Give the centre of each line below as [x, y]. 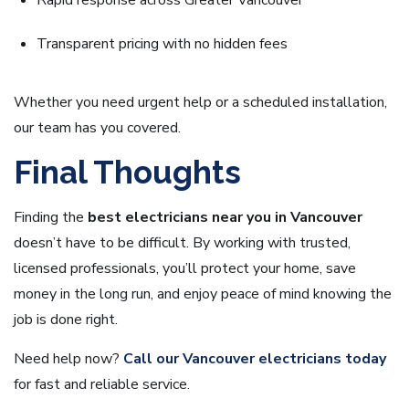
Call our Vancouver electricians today [255, 359]
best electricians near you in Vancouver [225, 218]
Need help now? [68, 359]
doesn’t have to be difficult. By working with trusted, [182, 243]
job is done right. [66, 320]
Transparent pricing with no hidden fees [162, 44]
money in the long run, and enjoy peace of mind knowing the [203, 294]
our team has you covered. [97, 128]
